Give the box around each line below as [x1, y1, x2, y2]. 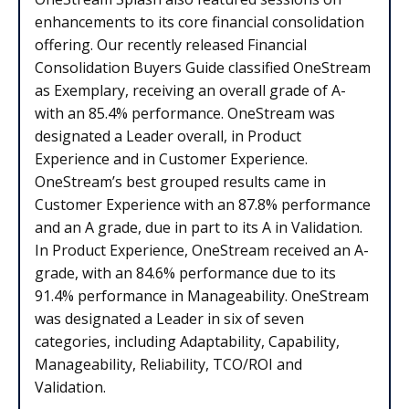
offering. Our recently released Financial [35, 35, 307, 56]
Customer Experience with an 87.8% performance [35, 194, 371, 215]
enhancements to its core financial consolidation [35, 12, 364, 33]
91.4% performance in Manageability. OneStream [35, 286, 369, 307]
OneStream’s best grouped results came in [35, 172, 326, 193]
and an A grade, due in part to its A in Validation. [35, 217, 362, 238]
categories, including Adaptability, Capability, [35, 331, 340, 352]
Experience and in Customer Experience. [35, 149, 308, 170]
